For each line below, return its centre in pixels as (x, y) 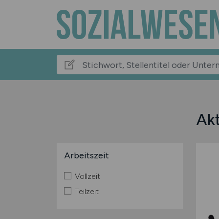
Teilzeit (87, 191)
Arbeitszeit (86, 155)
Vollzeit (87, 176)
